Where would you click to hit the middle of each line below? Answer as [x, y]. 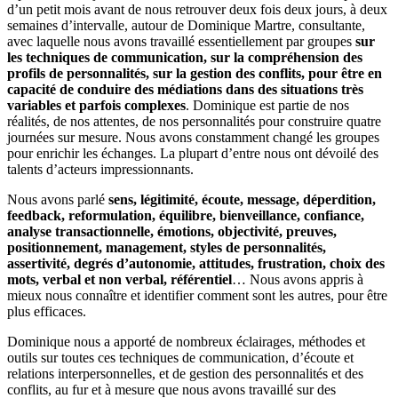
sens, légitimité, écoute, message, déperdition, [242, 200]
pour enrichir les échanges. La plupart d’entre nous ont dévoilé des [193, 154]
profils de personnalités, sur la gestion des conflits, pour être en [195, 74]
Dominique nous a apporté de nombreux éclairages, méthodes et [186, 342]
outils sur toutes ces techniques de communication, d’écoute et [180, 358]
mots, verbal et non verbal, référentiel [119, 280]
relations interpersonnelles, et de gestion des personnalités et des [185, 374]
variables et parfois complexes [96, 106]
